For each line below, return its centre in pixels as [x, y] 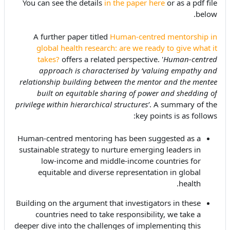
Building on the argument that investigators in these [108, 203]
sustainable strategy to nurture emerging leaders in [110, 150]
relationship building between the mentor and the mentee [118, 82]
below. [206, 14]
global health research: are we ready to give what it [127, 48]
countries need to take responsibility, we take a [118, 214]
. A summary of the [183, 104]
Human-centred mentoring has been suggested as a [109, 138]
